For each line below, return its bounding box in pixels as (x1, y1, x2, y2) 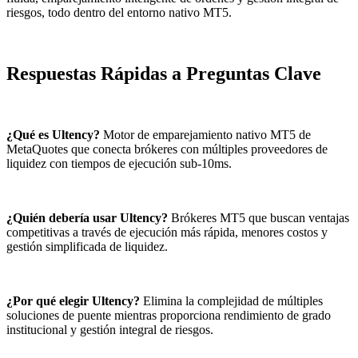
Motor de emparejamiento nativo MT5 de (100, 128, 311, 142)
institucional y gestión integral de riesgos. (6, 323, 213, 337)
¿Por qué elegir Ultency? (6, 294, 140, 308)
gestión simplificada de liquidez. (6, 240, 168, 254)
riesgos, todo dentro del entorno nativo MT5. (6, 6, 232, 20)
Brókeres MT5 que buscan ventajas (168, 211, 349, 225)
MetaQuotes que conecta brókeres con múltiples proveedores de (6, 142, 328, 157)
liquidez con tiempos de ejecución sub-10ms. (6, 157, 232, 171)
